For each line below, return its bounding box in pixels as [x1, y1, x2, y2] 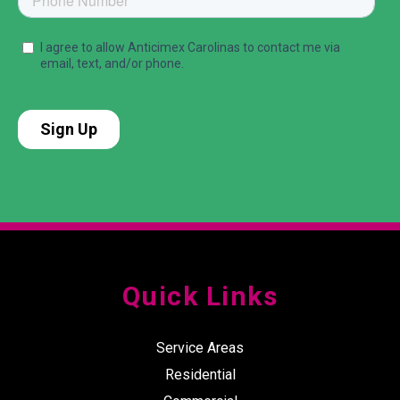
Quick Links [121, 279, 279, 312]
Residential [164, 365, 236, 383]
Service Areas [156, 338, 244, 356]
